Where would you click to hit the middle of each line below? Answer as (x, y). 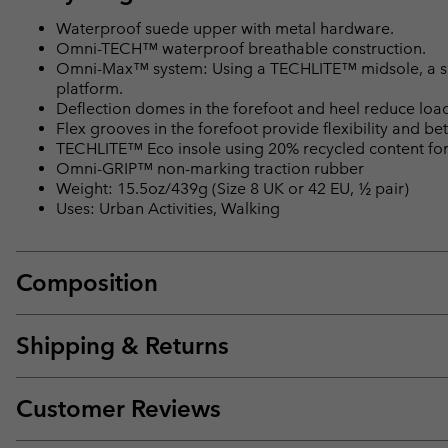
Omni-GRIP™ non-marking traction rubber (210, 168)
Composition (87, 282)
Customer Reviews (118, 408)
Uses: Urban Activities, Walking (168, 208)
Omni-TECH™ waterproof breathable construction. (241, 48)
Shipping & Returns (122, 345)
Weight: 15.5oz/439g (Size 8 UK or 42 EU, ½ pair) (232, 188)
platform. (89, 88)
